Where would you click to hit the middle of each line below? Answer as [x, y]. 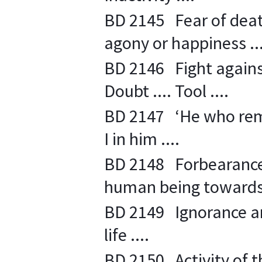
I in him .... [142, 139]
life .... [127, 235]
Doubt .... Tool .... [166, 91]
